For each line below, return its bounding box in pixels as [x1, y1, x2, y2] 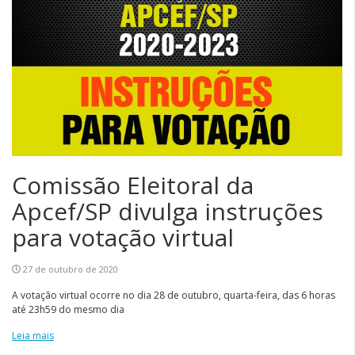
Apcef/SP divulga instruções [12, 194, 323, 227]
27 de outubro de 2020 [23, 262, 118, 275]
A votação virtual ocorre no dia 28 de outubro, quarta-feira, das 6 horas [12, 288, 335, 302]
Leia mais [12, 328, 54, 342]
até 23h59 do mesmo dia [12, 302, 124, 316]
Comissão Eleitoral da [12, 168, 254, 201]
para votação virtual [12, 220, 234, 254]
